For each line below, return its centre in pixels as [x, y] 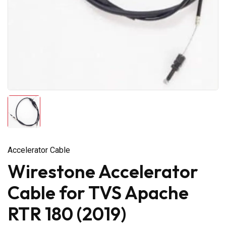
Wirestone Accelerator [103, 171]
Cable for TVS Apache [98, 192]
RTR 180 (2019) [67, 213]
